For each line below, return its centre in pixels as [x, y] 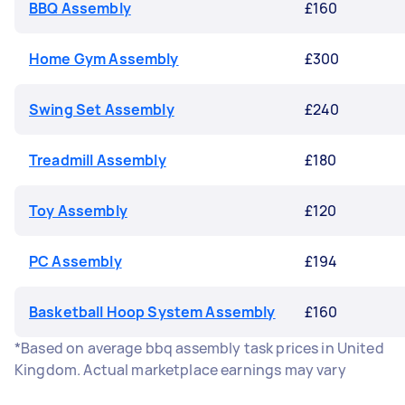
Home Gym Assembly [104, 59]
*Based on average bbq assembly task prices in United [199, 348]
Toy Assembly [78, 211]
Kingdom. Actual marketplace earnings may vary [180, 370]
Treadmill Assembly [98, 160]
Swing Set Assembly [102, 109]
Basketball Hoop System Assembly [152, 312]
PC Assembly [75, 261]
